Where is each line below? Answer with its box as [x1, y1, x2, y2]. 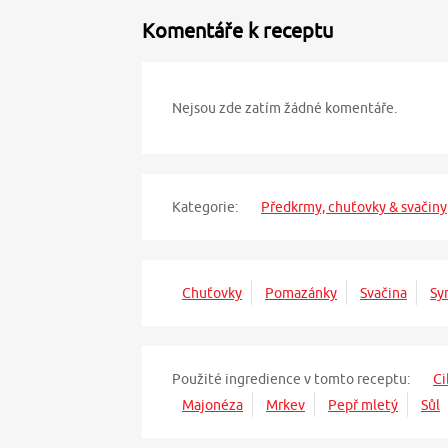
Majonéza [182, 397, 243, 414]
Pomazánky [265, 285, 337, 302]
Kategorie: [172, 199, 238, 216]
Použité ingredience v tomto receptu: [172, 371, 410, 388]
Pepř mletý [328, 397, 398, 414]
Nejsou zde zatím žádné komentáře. [172, 100, 397, 117]
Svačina [360, 285, 407, 302]
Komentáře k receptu [142, 19, 333, 43]
